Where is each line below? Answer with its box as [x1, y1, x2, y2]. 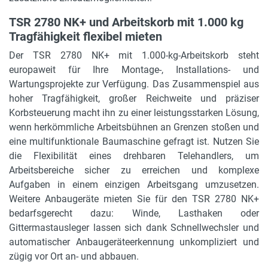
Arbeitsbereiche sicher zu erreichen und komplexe [9, 164, 259, 176]
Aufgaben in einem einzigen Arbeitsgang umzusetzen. [9, 178, 259, 190]
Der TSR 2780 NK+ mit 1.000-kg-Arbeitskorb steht [9, 49, 259, 61]
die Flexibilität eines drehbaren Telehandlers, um [9, 150, 259, 162]
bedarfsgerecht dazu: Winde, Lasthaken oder [9, 207, 259, 219]
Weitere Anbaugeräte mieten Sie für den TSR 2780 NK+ [9, 193, 259, 205]
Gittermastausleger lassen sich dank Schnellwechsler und [9, 221, 259, 233]
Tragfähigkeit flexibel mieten [9, 29, 162, 44]
